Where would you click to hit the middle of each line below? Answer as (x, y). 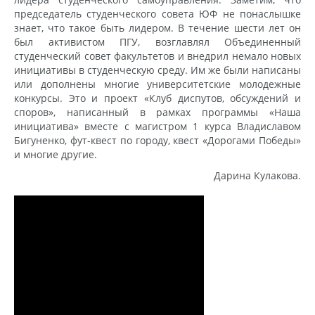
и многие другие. (56, 154)
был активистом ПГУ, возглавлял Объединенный (157, 41)
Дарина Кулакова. (257, 175)
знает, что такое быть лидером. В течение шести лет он (157, 27)
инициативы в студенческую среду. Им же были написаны (157, 70)
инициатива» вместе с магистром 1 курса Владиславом (157, 126)
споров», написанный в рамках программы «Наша (157, 112)
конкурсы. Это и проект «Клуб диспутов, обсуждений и (157, 98)
